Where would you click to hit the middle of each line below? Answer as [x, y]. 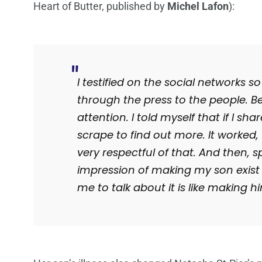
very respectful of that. [138, 153]
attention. [104, 118]
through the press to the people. [164, 100]
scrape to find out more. [143, 135]
